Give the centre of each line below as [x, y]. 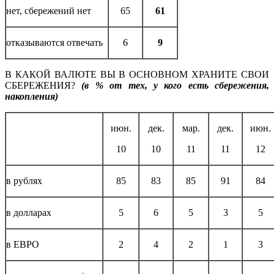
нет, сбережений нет [49, 10]
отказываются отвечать [54, 42]
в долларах [29, 212]
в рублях [24, 180]
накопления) [31, 96]
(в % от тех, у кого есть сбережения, [175, 85]
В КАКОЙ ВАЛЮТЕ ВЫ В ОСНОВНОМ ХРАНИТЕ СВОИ [137, 74]
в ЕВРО [23, 244]
